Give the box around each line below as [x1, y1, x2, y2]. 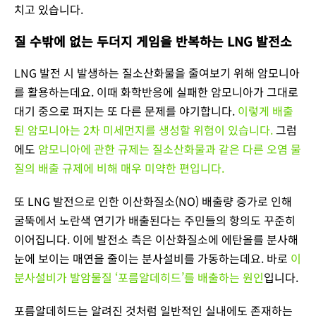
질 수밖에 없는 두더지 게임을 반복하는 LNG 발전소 [14, 31, 292, 50]
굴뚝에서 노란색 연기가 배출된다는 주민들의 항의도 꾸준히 [14, 211, 296, 229]
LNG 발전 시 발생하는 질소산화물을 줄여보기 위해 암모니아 [14, 63, 300, 81]
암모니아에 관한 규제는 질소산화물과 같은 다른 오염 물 [38, 140, 301, 157]
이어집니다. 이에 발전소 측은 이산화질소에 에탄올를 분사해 [14, 230, 298, 248]
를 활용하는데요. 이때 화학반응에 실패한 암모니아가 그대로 [14, 83, 298, 100]
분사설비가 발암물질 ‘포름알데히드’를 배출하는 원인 [14, 268, 264, 286]
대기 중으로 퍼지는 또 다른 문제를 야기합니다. [14, 102, 238, 119]
